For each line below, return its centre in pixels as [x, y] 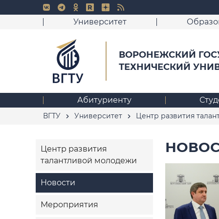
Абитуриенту [104, 100]
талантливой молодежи [88, 160]
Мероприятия [69, 204]
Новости [58, 182]
